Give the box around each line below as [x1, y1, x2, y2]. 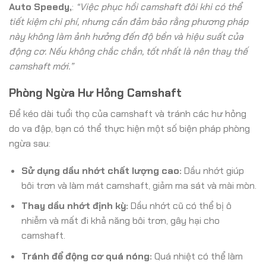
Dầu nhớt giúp [181, 164, 244, 177]
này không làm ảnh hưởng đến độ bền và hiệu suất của [9, 30, 243, 43]
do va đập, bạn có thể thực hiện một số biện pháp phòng [9, 122, 250, 135]
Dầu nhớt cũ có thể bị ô [128, 199, 232, 213]
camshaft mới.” [9, 60, 74, 73]
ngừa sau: [9, 137, 50, 150]
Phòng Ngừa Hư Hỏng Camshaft [9, 85, 182, 101]
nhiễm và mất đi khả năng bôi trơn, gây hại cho [21, 214, 220, 227]
